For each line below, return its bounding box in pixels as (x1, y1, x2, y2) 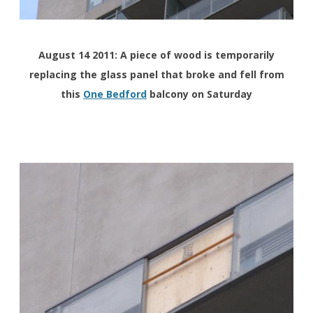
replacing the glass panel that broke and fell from (29, 67, 284, 81)
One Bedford (83, 87, 147, 101)
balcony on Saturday (147, 87, 252, 101)
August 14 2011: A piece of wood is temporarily (38, 48, 275, 61)
